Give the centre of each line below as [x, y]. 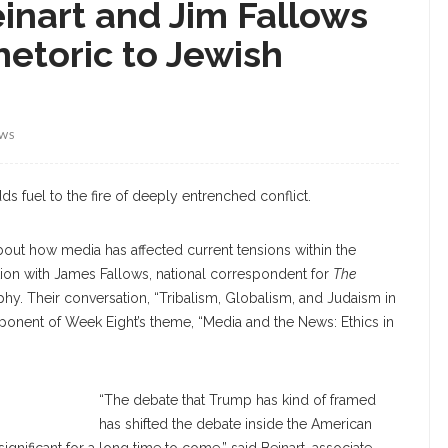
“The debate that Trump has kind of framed [237, 400]
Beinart [32, 368]
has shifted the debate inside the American [235, 424]
